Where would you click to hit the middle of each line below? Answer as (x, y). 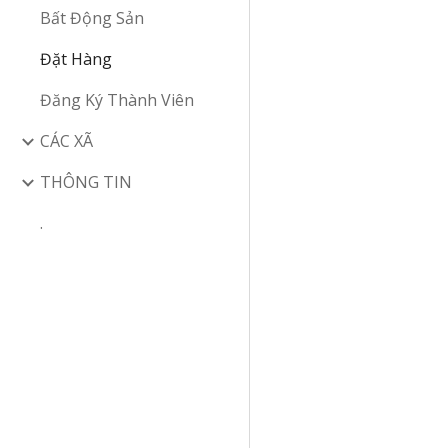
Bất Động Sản (92, 18)
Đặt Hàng (76, 59)
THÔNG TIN (86, 182)
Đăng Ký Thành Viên (117, 100)
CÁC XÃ (66, 141)
